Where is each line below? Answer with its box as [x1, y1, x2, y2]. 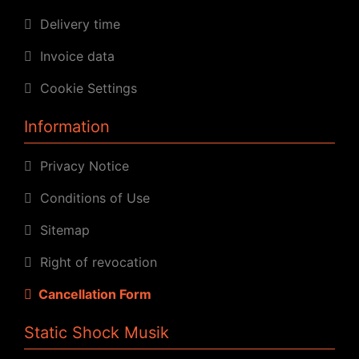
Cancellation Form [32, 285, 151, 302]
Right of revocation [32, 253, 157, 270]
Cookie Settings [32, 79, 137, 96]
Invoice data [32, 47, 115, 64]
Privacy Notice [32, 157, 129, 174]
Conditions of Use [32, 189, 150, 206]
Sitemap [32, 221, 90, 238]
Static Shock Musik [24, 322, 169, 342]
